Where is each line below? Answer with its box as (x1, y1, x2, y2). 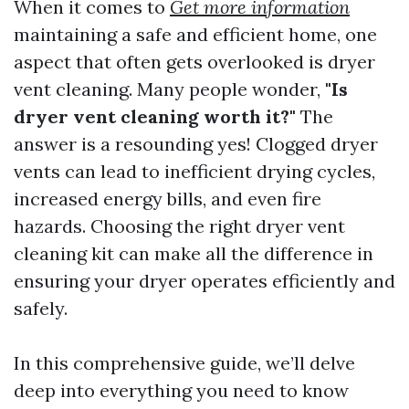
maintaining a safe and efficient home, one (14, 23, 377, 46)
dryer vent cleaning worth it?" (14, 105, 296, 128)
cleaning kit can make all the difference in (14, 242, 373, 265)
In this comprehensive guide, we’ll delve (14, 351, 355, 374)
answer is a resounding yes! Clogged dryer (14, 132, 378, 155)
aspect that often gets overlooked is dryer (14, 50, 375, 73)
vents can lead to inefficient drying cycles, (14, 160, 375, 183)
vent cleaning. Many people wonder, (14, 78, 325, 100)
